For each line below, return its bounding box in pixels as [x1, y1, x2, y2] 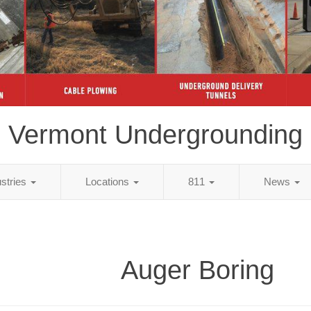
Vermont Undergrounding [8, 119, 303, 149]
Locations [85, 175, 132, 187]
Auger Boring [121, 255, 274, 285]
